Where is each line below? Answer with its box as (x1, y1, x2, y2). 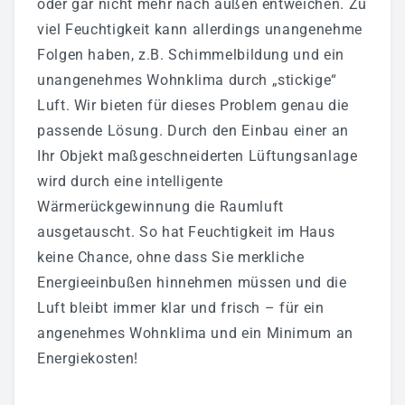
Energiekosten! (37, 349, 138, 367)
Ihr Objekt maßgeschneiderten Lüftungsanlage (37, 146, 358, 165)
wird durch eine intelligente (37, 172, 223, 190)
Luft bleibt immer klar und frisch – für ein (37, 298, 325, 316)
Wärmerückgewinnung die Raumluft (37, 197, 284, 215)
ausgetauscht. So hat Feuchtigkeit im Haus (37, 222, 335, 240)
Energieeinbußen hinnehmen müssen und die (37, 273, 347, 291)
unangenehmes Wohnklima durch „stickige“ (37, 71, 337, 89)
